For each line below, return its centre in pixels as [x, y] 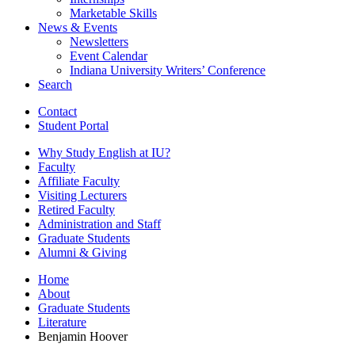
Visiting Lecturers [82, 195]
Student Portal [73, 125]
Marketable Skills [113, 13]
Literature [62, 322]
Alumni [59, 252]
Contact [57, 111]
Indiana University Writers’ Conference [168, 70]
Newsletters [99, 41]
